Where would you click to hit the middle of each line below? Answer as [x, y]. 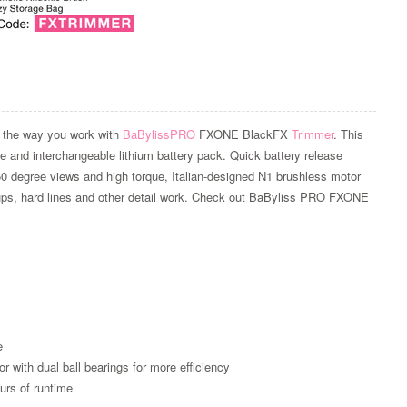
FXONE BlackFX [244, 134]
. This [349, 134]
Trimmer [313, 134]
